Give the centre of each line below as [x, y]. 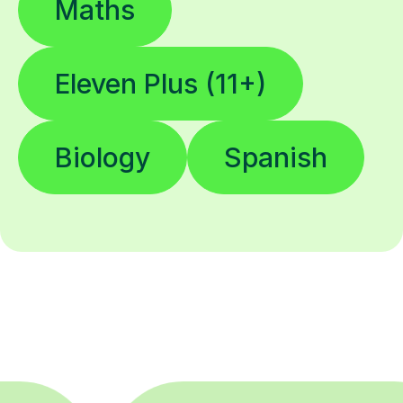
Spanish [276, 158]
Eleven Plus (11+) [161, 84]
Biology [103, 158]
